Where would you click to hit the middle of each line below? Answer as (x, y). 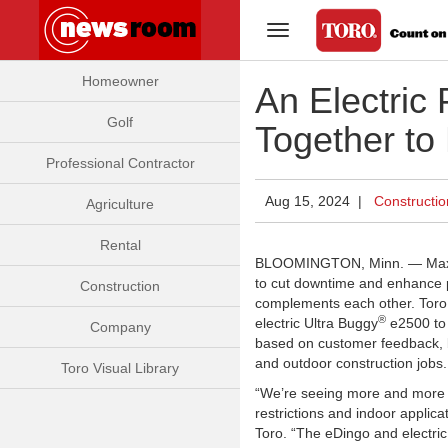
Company (120, 327)
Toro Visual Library (120, 368)
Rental (120, 245)
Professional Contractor (120, 163)
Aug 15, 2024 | (319, 201)
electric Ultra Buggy (316, 323)
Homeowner (120, 81)
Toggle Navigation (333, 32)
